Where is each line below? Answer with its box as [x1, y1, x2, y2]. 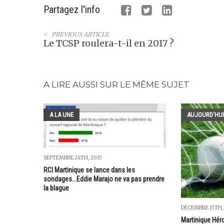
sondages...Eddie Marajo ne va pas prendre [43, 175, 164, 183]
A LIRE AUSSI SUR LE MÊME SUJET [43, 79, 189, 90]
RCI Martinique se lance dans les [43, 166, 135, 174]
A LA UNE [49, 111, 73, 119]
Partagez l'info [43, 3, 100, 15]
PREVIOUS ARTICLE [51, 30, 109, 38]
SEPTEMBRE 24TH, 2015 [43, 154, 102, 161]
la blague [43, 184, 69, 192]
